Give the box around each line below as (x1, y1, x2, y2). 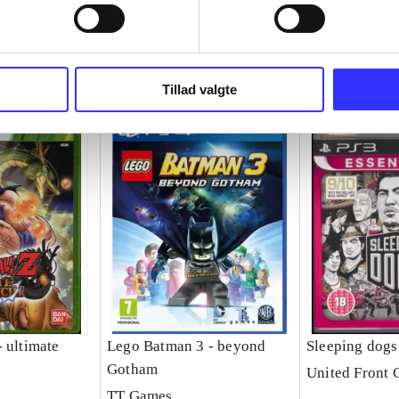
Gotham (106, 361, 159, 379)
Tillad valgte (162, 82, 237, 98)
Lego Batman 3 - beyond (106, 338, 266, 355)
